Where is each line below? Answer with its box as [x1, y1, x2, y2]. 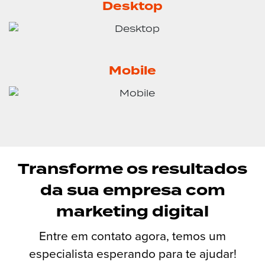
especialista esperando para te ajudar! [28, 244, 237, 263]
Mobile [109, 62, 156, 79]
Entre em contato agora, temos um [39, 226, 226, 245]
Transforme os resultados [18, 159, 247, 180]
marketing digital [56, 201, 209, 222]
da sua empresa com [40, 180, 225, 201]
